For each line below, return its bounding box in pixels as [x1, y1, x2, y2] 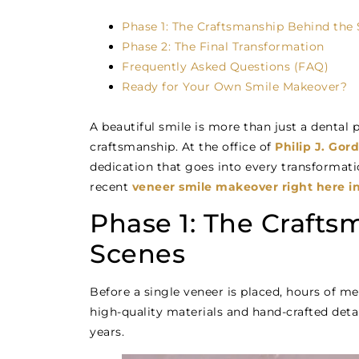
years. [90, 325, 124, 340]
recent [90, 179, 132, 194]
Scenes [90, 238, 185, 270]
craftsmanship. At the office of [90, 139, 275, 154]
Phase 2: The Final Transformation [122, 39, 325, 54]
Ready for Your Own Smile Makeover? [122, 79, 347, 94]
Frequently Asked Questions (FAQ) [122, 59, 329, 74]
